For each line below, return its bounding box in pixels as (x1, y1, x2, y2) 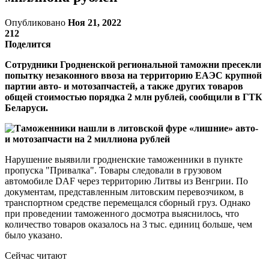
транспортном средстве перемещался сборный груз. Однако (5, 197, 250, 208)
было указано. (5, 229, 62, 240)
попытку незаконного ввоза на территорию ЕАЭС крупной (5, 70, 262, 80)
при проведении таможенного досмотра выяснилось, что (5, 208, 239, 219)
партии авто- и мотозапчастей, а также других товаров (5, 80, 243, 91)
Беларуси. (5, 102, 48, 113)
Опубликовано (5, 17, 68, 28)
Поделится (5, 38, 51, 49)
